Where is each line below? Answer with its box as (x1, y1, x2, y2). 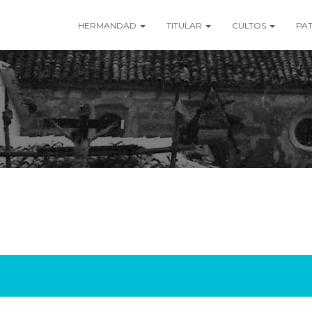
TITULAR (166, 20, 204, 31)
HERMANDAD (78, 20, 139, 31)
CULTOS (232, 20, 268, 31)
